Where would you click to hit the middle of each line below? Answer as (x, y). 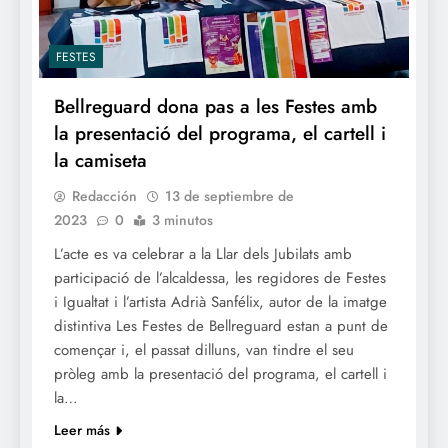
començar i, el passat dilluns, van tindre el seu (204, 349)
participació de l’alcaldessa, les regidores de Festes (220, 277)
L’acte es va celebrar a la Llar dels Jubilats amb (203, 253)
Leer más (82, 429)
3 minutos (182, 219)
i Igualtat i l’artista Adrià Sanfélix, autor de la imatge (220, 301)
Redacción (104, 195)
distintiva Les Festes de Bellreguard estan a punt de (221, 325)
